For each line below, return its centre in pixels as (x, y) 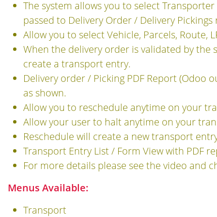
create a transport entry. (77, 64)
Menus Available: (48, 188)
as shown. (45, 93)
